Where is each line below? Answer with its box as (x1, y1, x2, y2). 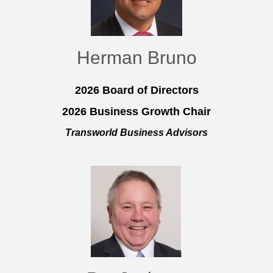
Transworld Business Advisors (65, 127, 208, 138)
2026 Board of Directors (74, 84, 199, 97)
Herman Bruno (76, 48, 197, 68)
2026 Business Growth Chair (62, 105, 211, 118)
